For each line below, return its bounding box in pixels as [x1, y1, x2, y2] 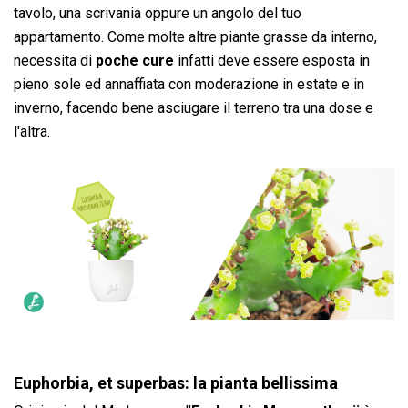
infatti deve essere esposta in [174, 51, 370, 69]
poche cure [96, 51, 174, 69]
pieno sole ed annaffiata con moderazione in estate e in [14, 75, 364, 93]
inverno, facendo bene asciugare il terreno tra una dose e [14, 98, 373, 117]
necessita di [14, 51, 96, 69]
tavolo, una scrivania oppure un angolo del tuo [14, 4, 301, 22]
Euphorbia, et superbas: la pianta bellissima [14, 372, 338, 393]
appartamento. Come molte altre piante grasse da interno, [14, 27, 377, 46]
